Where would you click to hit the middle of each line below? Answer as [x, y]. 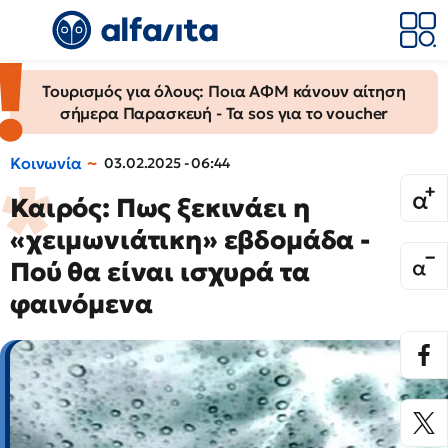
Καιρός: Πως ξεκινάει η [160, 208]
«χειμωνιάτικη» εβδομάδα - [190, 240]
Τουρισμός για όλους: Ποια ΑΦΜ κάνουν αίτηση [224, 91]
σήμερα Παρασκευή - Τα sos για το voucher [224, 113]
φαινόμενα [81, 304]
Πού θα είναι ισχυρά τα [160, 272]
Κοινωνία [46, 163]
